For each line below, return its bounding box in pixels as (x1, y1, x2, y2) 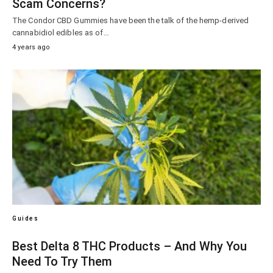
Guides (12, 214, 38, 222)
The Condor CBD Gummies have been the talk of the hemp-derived (12, 15, 249, 25)
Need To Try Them (12, 253, 112, 269)
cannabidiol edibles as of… (12, 27, 109, 37)
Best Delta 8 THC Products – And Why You (12, 238, 247, 253)
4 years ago (12, 43, 50, 51)
